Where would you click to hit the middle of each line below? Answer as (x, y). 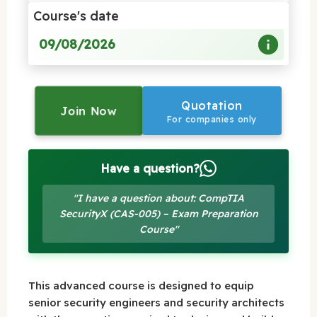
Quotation (212, 105)
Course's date (76, 16)
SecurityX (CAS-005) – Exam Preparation (158, 213)
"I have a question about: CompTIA (158, 198)
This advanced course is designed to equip (141, 285)
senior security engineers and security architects (156, 302)
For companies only (212, 119)
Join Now (89, 110)
